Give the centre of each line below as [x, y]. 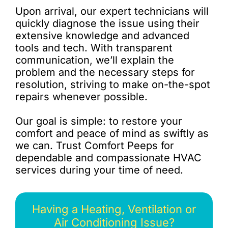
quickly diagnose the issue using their [107, 23]
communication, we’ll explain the [95, 60]
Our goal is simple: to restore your [99, 121]
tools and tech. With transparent [94, 48]
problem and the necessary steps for [105, 72]
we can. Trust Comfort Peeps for [95, 145]
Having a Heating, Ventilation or [114, 209]
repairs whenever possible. [81, 96]
